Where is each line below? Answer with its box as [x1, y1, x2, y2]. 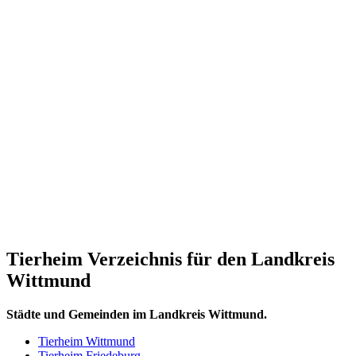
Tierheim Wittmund [38, 334, 135, 348]
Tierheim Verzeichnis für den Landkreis [6, 248, 335, 269]
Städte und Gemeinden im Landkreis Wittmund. [6, 307, 267, 321]
